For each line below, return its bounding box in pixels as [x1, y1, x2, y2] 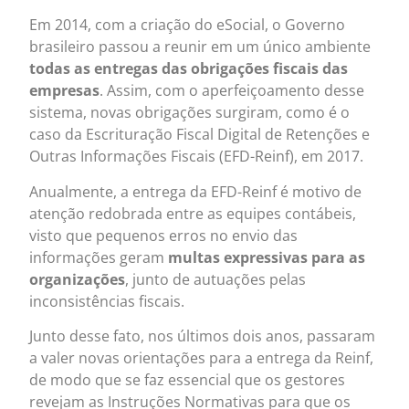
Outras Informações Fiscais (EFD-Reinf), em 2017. [29, 146, 368, 167]
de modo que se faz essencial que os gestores [29, 370, 346, 391]
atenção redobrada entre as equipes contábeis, [29, 203, 357, 224]
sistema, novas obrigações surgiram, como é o [29, 102, 351, 123]
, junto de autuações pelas [125, 268, 307, 289]
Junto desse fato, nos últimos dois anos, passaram [29, 326, 376, 347]
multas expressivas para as [168, 246, 366, 267]
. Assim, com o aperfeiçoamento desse [100, 80, 365, 101]
